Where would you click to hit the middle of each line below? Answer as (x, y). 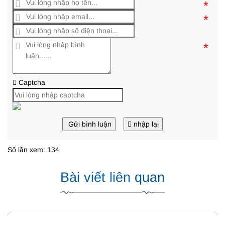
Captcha (31, 83)
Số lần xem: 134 (33, 150)
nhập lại (146, 124)
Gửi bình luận (90, 124)
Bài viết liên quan (113, 178)
